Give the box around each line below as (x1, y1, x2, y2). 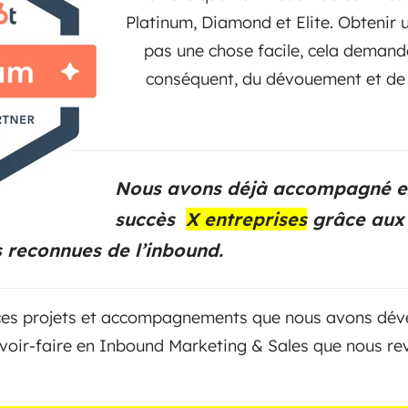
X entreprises (186, 208, 307, 230)
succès (115, 208, 186, 230)
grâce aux (307, 208, 404, 230)
